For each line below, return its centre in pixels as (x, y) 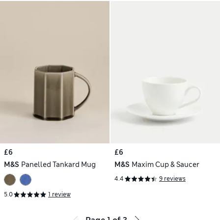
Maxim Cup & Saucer (165, 164)
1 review (59, 195)
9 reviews (172, 179)
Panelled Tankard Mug (58, 164)
